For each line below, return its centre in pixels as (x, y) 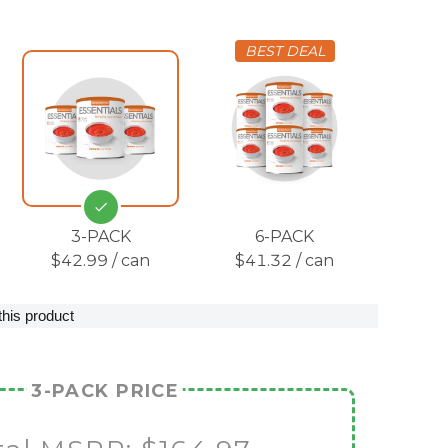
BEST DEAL (284, 50)
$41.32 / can (285, 260)
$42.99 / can (101, 260)
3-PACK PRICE (105, 390)
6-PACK (285, 236)
